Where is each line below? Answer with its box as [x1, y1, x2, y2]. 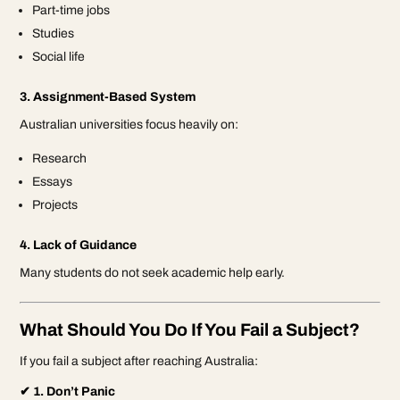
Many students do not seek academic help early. [20, 265, 286, 279]
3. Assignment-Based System [20, 89, 196, 104]
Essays [32, 174, 73, 188]
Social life [32, 49, 86, 63]
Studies [32, 26, 75, 40]
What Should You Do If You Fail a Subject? [20, 320, 361, 339]
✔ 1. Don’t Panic [20, 384, 116, 398]
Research [32, 151, 87, 165]
